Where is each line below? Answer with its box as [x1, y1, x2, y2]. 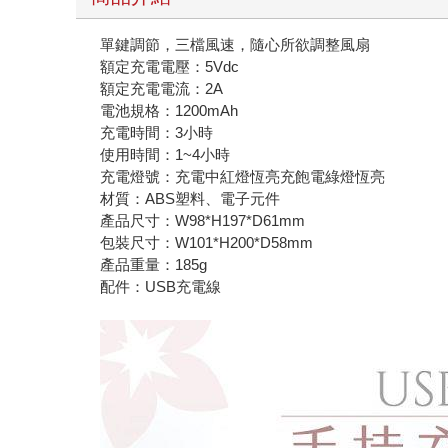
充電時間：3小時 [100, 123, 214, 141]
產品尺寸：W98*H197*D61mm [100, 211, 306, 229]
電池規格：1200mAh [100, 101, 239, 119]
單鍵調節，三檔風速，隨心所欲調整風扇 [100, 35, 371, 53]
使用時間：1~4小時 [100, 145, 231, 163]
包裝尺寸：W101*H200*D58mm [100, 233, 314, 251]
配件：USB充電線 [100, 277, 222, 295]
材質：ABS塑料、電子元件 [100, 189, 281, 207]
